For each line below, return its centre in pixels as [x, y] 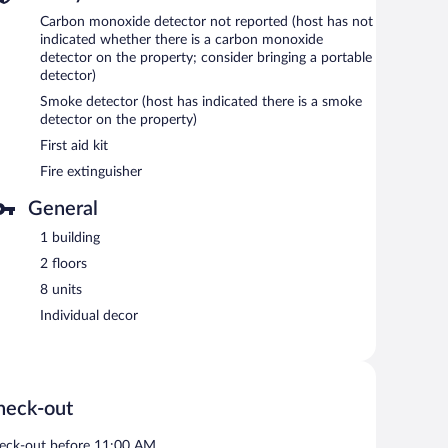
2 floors [63, 263]
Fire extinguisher [91, 171]
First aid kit [74, 145]
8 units [61, 289]
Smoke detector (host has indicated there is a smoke [201, 101]
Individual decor [89, 315]
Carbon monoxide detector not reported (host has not [206, 21]
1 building [70, 237]
